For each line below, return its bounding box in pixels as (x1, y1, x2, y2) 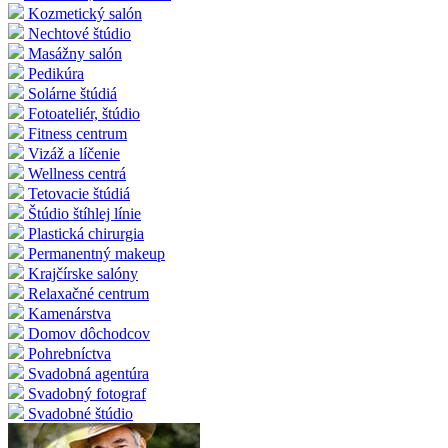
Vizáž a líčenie (28, 145, 120, 163)
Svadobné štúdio (28, 405, 133, 423)
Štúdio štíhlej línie (28, 205, 141, 223)
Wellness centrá (28, 165, 126, 183)
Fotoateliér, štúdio (28, 105, 140, 123)
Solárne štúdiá (28, 85, 117, 103)
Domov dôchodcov (28, 325, 150, 343)
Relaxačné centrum (28, 285, 149, 303)
